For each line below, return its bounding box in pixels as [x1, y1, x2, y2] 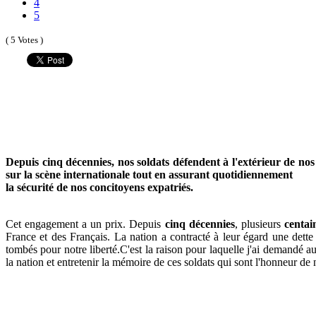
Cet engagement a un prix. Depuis [6, 217, 165, 230]
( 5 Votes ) [6, 34, 43, 45]
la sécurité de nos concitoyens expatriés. [6, 181, 193, 193]
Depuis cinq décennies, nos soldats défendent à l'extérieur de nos [6, 155, 315, 168]
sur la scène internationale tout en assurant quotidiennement [6, 168, 293, 181]
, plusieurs [234, 217, 284, 230]
